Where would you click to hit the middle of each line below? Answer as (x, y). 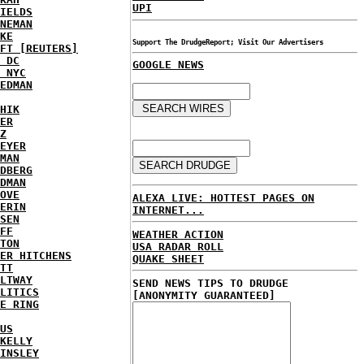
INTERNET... (168, 210)
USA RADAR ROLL (178, 246)
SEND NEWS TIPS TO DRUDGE (210, 283)
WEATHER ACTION (178, 234)
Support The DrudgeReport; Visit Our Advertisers (228, 42)
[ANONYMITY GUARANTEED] (204, 295)
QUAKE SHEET (168, 258)
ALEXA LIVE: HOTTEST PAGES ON (223, 197)
